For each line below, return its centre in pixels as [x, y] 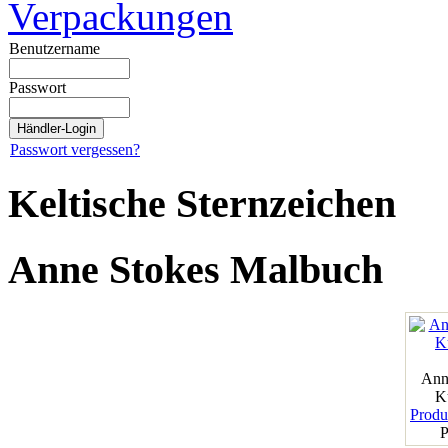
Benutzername [54, 49]
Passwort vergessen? [75, 150]
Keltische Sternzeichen [202, 204]
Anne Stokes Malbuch [195, 269]
